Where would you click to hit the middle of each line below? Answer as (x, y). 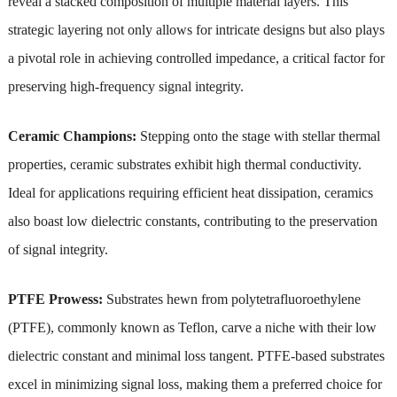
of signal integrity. (58, 249)
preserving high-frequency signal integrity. (125, 86)
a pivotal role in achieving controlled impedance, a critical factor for (196, 58)
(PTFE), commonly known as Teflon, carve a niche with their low (192, 327)
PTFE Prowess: (55, 299)
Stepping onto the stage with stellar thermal (260, 136)
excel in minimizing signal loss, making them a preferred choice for (195, 384)
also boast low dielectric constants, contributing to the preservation (192, 221)
